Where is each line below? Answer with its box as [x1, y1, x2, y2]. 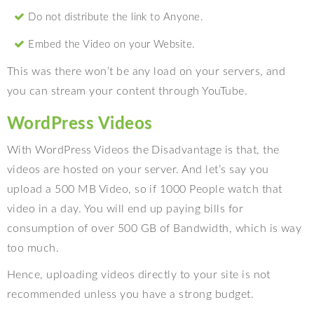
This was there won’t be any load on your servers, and [7, 65, 286, 77]
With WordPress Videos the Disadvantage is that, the [7, 144, 280, 156]
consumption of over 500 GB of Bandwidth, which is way [7, 222, 302, 234]
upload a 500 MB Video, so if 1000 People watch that [7, 183, 282, 195]
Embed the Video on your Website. [28, 39, 196, 50]
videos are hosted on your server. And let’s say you [7, 163, 269, 175]
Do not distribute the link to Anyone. [28, 11, 204, 22]
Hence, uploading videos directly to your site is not [7, 268, 271, 280]
